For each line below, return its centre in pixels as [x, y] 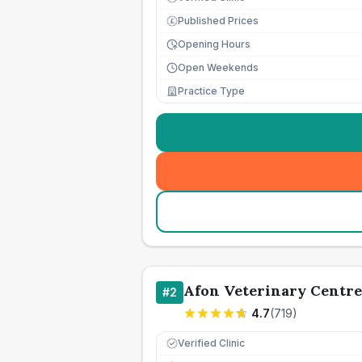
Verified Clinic [211, 343]
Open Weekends [218, 67]
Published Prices [218, 21]
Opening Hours [214, 44]
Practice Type [211, 91]
